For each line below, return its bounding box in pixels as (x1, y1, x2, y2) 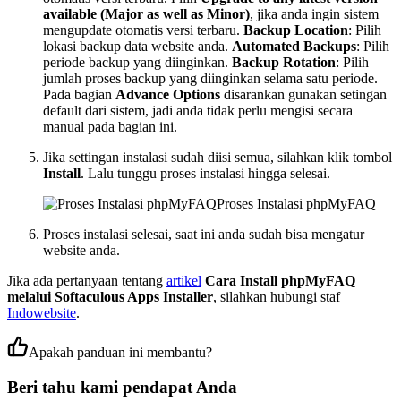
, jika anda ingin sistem (250, 6, 379, 22)
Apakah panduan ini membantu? (29, 345, 212, 361)
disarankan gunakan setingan (220, 87, 387, 103)
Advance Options (115, 87, 220, 103)
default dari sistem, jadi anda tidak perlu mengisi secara (43, 103, 353, 119)
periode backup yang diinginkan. (43, 55, 232, 71)
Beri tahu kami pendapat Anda (7, 377, 237, 397)
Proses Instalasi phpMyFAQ (217, 196, 376, 212)
